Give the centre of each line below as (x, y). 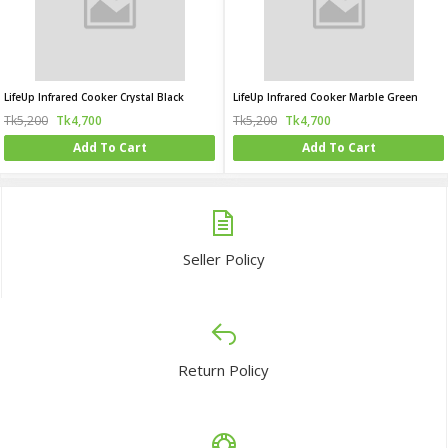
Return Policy (223, 370)
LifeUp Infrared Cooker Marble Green (325, 97)
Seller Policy (224, 259)
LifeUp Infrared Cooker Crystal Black (94, 97)
